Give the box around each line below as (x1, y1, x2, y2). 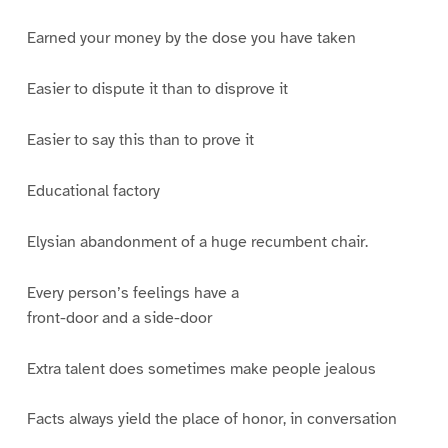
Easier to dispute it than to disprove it (26, 79, 288, 100)
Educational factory (26, 180, 160, 201)
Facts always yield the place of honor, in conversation (26, 409, 397, 430)
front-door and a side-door (26, 307, 212, 328)
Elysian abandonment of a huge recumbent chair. (26, 231, 368, 252)
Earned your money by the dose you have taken (26, 28, 356, 49)
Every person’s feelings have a (26, 282, 239, 303)
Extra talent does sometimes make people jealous (26, 358, 376, 379)
